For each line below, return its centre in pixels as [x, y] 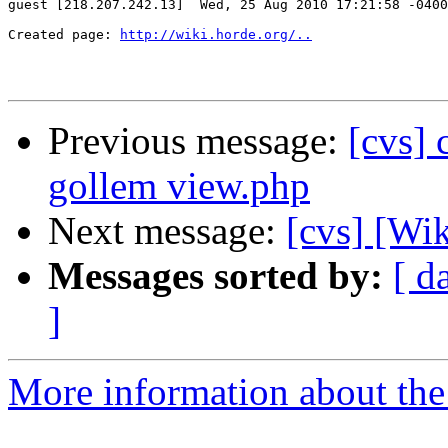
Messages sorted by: [215, 276]
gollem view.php [179, 186]
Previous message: [198, 141]
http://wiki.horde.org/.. [216, 35]
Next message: [167, 231]
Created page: [64, 35]
